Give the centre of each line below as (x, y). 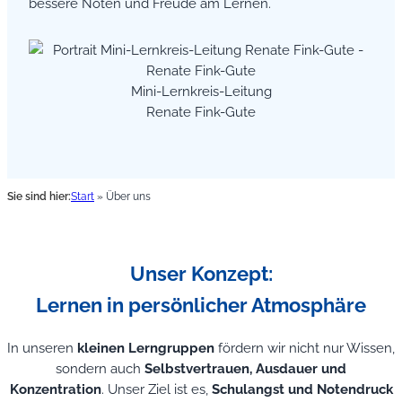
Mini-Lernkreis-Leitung (201, 91)
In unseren (42, 348)
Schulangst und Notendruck (302, 389)
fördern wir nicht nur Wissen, (305, 348)
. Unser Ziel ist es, (156, 389)
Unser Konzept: (201, 273)
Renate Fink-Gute (201, 111)
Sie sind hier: (39, 197)
